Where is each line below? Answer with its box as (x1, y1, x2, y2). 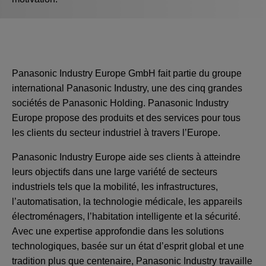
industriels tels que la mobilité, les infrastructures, (12, 182, 218, 192)
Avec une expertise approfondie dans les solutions (12, 226, 224, 237)
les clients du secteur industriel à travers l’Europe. (12, 128, 220, 138)
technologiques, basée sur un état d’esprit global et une (12, 241, 244, 252)
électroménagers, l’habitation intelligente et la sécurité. (12, 211, 240, 222)
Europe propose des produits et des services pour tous (12, 113, 240, 123)
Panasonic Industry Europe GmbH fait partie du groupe (12, 68, 242, 79)
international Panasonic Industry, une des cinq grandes (12, 83, 242, 94)
